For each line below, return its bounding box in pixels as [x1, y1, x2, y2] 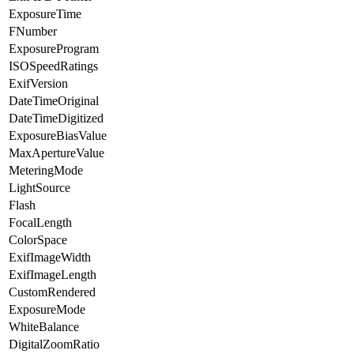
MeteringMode [9, 163, 83, 177]
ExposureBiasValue [9, 128, 107, 142]
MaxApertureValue [9, 145, 104, 160]
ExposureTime [9, 6, 81, 21]
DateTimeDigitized [9, 111, 104, 125]
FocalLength [9, 215, 72, 229]
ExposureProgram [9, 41, 99, 55]
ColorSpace [9, 232, 67, 247]
